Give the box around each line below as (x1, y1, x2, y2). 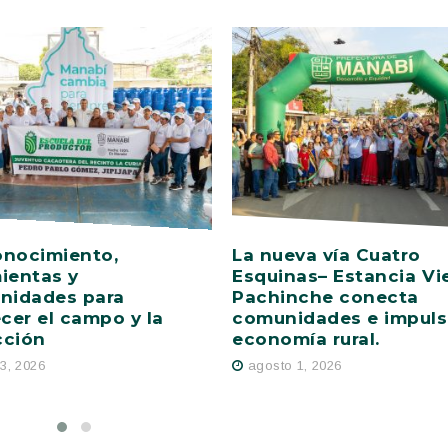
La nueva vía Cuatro (232, 244, 422, 265)
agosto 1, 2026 (248, 358, 342, 374)
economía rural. (232, 328, 380, 349)
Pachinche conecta (232, 286, 419, 307)
